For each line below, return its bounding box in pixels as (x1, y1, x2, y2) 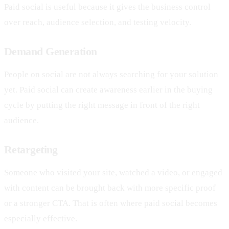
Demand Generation (4, 44, 97, 58)
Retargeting (4, 143, 58, 156)
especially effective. (4, 213, 77, 223)
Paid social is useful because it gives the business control (4, 2, 211, 12)
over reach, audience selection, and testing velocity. (4, 17, 191, 27)
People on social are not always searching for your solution (4, 69, 218, 79)
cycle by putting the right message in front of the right (4, 100, 200, 110)
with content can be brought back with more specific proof (4, 182, 216, 193)
